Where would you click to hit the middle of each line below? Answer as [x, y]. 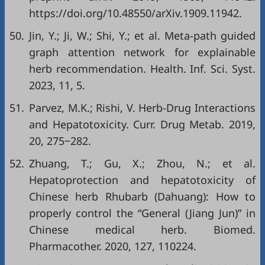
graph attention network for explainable [142, 52]
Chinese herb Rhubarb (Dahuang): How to [142, 196]
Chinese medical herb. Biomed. [142, 230]
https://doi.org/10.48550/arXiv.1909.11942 [134, 13]
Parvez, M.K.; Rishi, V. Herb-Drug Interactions [142, 108]
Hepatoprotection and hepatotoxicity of [142, 180]
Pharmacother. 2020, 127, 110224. [113, 246]
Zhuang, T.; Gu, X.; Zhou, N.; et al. [142, 163]
